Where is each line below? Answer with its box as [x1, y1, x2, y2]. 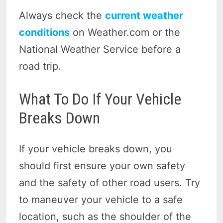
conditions [19, 26, 70, 38]
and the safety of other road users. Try [19, 177, 201, 189]
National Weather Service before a [19, 43, 181, 55]
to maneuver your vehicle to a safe [19, 194, 183, 206]
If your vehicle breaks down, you [19, 143, 173, 155]
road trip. [19, 60, 62, 72]
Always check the [19, 9, 106, 21]
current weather [105, 9, 184, 21]
